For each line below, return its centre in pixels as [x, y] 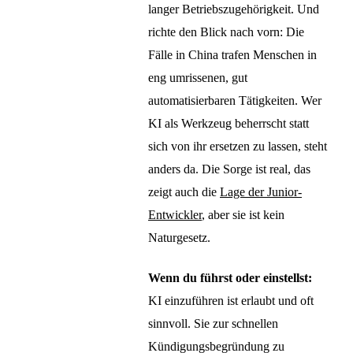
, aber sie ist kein [243, 215]
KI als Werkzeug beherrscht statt [229, 124]
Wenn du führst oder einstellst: [230, 277]
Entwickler [175, 215]
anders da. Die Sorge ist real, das [229, 169]
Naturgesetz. [179, 238]
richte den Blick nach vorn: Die [226, 32]
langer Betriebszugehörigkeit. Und [234, 9]
